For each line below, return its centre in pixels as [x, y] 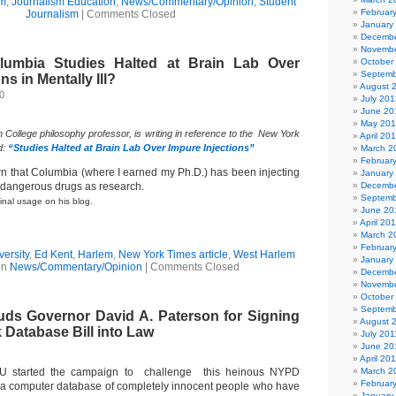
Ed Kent [53, 255]
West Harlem [264, 255]
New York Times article [173, 255]
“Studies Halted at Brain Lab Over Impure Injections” [131, 148]
